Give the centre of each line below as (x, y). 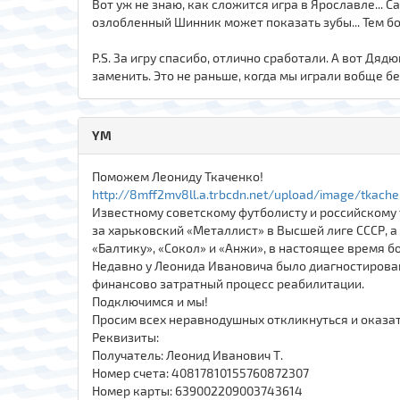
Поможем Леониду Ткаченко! (178, 176)
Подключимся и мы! (150, 301)
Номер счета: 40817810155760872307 (200, 372)
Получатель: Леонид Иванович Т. (187, 354)
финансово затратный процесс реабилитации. (228, 283)
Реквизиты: (125, 337)
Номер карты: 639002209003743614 (197, 390)
